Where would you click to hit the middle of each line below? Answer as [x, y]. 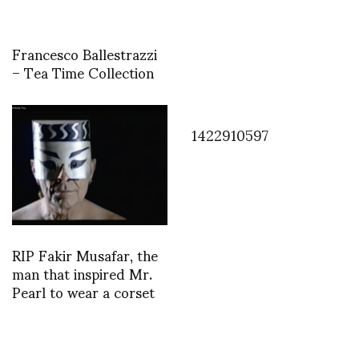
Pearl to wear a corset [83, 292]
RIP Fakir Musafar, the [85, 255]
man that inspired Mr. [82, 273]
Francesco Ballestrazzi [85, 53]
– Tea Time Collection [83, 71]
